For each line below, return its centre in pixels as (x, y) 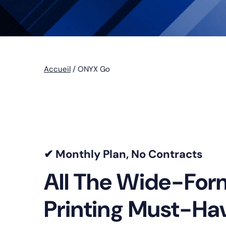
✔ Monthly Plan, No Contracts (123, 154)
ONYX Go (94, 69)
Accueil (57, 69)
